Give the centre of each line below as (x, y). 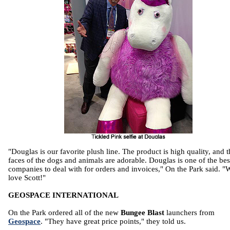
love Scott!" (27, 178)
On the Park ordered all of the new (64, 213)
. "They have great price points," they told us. (113, 222)
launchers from (189, 213)
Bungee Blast (142, 213)
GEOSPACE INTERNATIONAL (63, 195)
